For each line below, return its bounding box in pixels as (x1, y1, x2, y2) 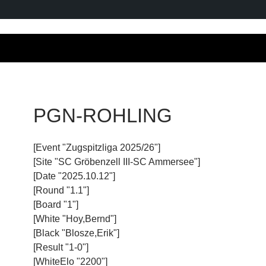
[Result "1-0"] (33, 242, 88, 252)
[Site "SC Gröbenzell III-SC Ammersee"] (33, 156, 200, 167)
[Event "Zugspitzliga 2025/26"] (33, 142, 160, 153)
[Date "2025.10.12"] (33, 170, 115, 181)
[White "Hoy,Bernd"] (33, 213, 116, 224)
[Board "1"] (33, 199, 78, 210)
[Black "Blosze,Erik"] (33, 227, 119, 238)
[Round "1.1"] (33, 185, 89, 195)
